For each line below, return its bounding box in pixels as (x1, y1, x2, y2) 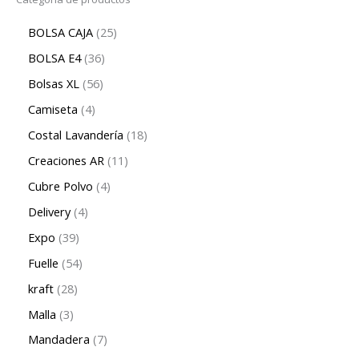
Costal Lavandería (28, 126, 123, 143)
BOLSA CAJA (28, 24, 93, 41)
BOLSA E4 (28, 50, 81, 67)
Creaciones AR (28, 151, 104, 168)
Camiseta (28, 101, 78, 118)
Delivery (28, 203, 71, 220)
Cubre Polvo (28, 177, 93, 194)
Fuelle (28, 254, 58, 271)
